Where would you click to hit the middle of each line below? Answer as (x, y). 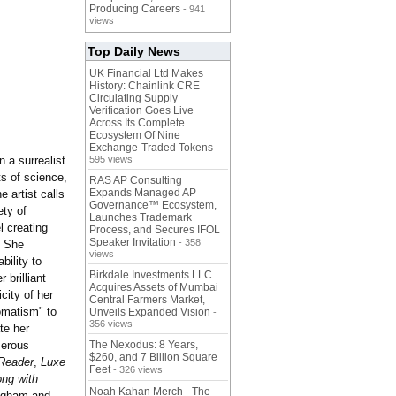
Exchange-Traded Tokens (151, 148)
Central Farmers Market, (147, 300)
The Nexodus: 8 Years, (144, 345)
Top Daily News (134, 52)
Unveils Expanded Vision (150, 312)
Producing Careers (135, 9)
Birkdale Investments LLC (151, 275)
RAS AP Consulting (136, 181)
